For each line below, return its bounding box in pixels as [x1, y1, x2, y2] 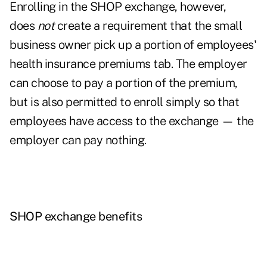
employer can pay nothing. [10, 133, 147, 148]
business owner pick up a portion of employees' [10, 38, 256, 52]
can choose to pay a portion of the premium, [10, 76, 238, 91]
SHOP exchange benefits [10, 209, 142, 224]
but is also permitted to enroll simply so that [10, 95, 239, 110]
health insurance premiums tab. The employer [10, 57, 247, 72]
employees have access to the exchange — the [10, 114, 254, 129]
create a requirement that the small [54, 18, 242, 33]
